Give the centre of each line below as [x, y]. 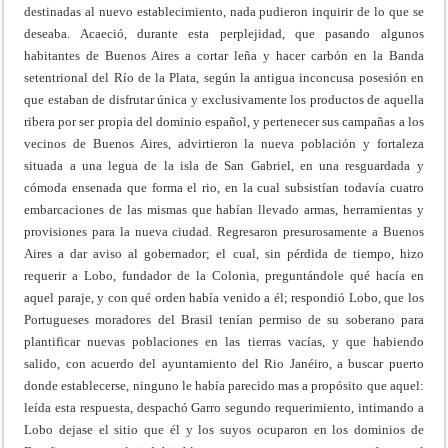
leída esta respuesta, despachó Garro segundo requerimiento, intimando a [224, 407]
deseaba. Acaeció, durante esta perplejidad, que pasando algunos [224, 33]
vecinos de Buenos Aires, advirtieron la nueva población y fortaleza [224, 143]
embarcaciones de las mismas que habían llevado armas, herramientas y [224, 209]
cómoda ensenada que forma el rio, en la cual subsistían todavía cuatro [224, 187]
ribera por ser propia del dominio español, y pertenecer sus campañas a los [224, 121]
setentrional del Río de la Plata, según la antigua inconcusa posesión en [224, 77]
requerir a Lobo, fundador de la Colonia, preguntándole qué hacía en [224, 275]
